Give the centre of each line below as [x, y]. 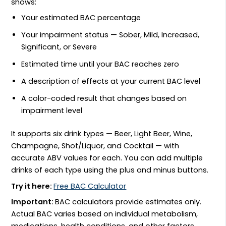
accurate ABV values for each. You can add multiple [107, 158]
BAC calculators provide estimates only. [128, 202]
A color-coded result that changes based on [104, 99]
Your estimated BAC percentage [81, 18]
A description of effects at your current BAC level [111, 81]
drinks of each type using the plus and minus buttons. [110, 170]
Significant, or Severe [59, 47]
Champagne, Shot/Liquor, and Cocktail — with [95, 146]
